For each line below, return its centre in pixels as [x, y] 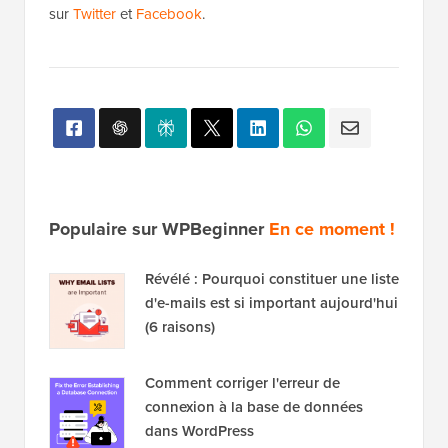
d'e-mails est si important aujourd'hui [271, 303]
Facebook [169, 14]
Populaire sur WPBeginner [159, 229]
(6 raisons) [180, 327]
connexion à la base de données [254, 407]
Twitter [94, 14]
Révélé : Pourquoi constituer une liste [272, 279]
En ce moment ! [332, 229]
